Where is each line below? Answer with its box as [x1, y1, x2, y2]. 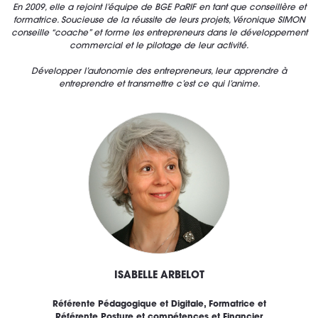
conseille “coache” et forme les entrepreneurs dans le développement [11, 29, 307, 38]
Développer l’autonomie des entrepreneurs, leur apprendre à [31, 67, 287, 77]
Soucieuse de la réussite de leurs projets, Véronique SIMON [60, 16, 305, 26]
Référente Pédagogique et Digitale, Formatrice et [52, 300, 266, 309]
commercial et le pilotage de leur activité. [70, 42, 248, 51]
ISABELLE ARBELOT [114, 270, 204, 282]
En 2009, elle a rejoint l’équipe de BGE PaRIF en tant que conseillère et [12, 4, 306, 13]
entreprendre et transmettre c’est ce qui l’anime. [58, 80, 260, 89]
